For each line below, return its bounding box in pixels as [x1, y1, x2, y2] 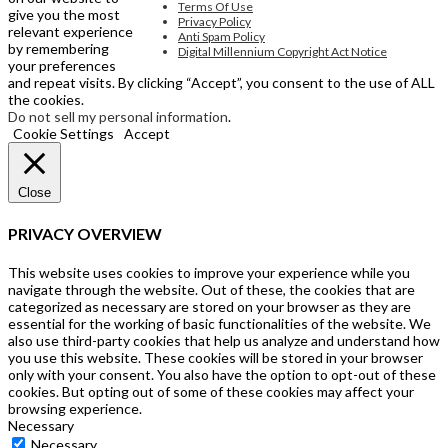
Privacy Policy [178, 13, 251, 29]
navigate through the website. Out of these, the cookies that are [8, 281, 415, 299]
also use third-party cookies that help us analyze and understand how [8, 332, 440, 350]
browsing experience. [8, 400, 142, 418]
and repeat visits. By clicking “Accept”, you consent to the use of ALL [8, 73, 435, 91]
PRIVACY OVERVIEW [8, 223, 162, 243]
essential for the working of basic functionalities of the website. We [8, 315, 431, 333]
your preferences [8, 56, 116, 74]
